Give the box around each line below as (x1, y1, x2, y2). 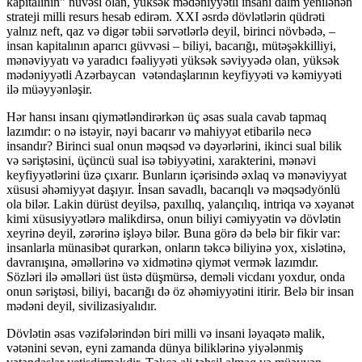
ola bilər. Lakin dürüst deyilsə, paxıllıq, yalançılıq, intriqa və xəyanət (6, 196, 354, 211)
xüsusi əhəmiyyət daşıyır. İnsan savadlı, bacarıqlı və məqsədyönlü (6, 182, 340, 196)
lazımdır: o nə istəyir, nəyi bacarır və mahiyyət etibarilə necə (6, 124, 311, 138)
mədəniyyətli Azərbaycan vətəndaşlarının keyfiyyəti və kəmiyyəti (6, 67, 342, 82)
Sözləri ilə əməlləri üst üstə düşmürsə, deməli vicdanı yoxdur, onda (6, 269, 345, 284)
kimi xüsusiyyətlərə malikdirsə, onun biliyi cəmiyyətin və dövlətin (6, 211, 341, 225)
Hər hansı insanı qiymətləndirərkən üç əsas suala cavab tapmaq (6, 109, 326, 124)
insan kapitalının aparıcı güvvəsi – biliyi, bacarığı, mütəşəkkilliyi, (6, 38, 336, 53)
